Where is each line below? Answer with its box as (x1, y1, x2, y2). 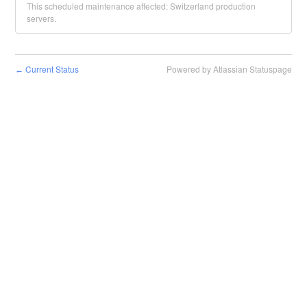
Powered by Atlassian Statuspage (166, 62, 292, 75)
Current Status (23, 62, 79, 75)
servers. (27, 12, 57, 24)
